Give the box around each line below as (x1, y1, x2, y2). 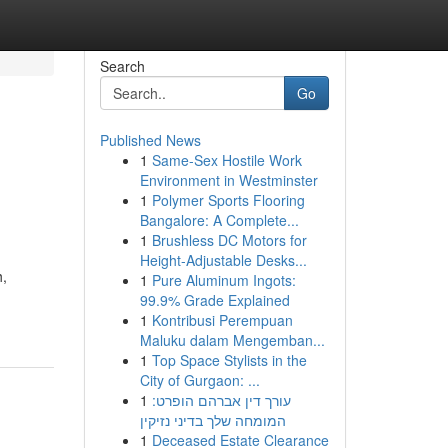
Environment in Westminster (139, 170, 318, 190)
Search (99, 56, 145, 76)
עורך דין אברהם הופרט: (151, 390, 291, 410)
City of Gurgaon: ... (139, 370, 260, 390)
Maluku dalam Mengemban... (139, 330, 325, 350)
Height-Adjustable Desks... (139, 250, 307, 270)
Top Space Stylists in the (151, 350, 307, 370)
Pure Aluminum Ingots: (151, 270, 296, 290)
